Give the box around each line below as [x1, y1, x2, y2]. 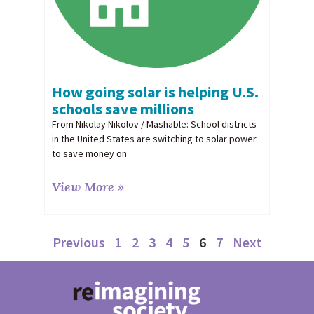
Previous [53, 233, 105, 252]
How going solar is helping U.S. [51, 82, 259, 102]
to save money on [51, 147, 127, 161]
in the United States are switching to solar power [51, 132, 257, 146]
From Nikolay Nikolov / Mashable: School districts [51, 118, 257, 131]
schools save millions [51, 99, 194, 119]
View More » [51, 179, 124, 196]
